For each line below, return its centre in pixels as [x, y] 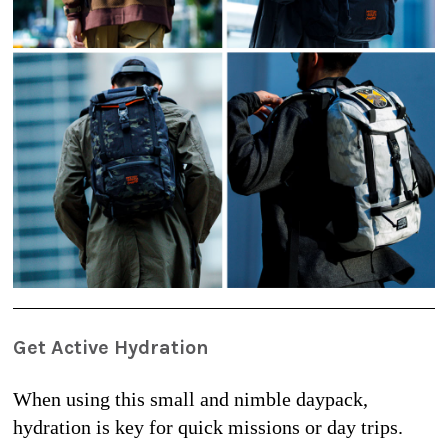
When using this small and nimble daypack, [190, 399]
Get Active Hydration [111, 348]
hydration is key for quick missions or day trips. [208, 427]
